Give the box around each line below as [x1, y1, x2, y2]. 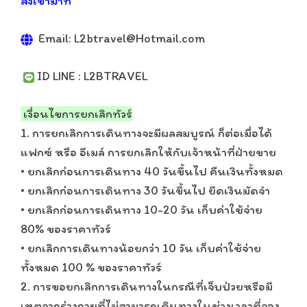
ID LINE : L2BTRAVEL [34, 69, 148, 84]
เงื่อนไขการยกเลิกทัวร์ [21, 106, 132, 121]
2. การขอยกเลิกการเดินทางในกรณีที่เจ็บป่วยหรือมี [21, 279, 273, 294]
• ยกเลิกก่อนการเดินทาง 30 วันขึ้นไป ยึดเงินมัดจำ [21, 183, 270, 198]
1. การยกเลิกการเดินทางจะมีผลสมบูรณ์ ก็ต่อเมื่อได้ [21, 125, 272, 140]
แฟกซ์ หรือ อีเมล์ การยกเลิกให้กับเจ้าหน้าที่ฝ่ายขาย [21, 145, 279, 160]
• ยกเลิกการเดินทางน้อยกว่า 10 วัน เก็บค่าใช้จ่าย [21, 241, 261, 256]
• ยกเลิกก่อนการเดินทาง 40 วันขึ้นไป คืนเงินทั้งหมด [21, 164, 283, 179]
